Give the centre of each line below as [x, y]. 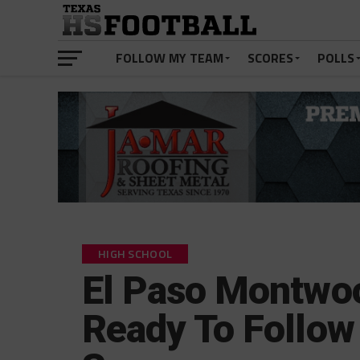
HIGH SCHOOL [135, 254]
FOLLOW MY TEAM [170, 58]
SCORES [270, 58]
